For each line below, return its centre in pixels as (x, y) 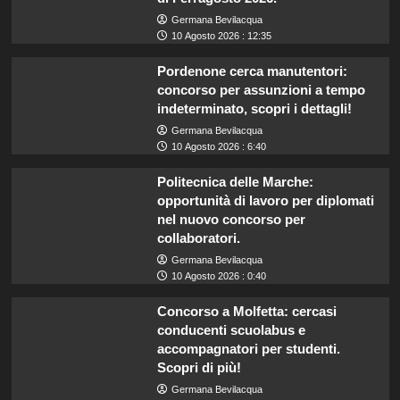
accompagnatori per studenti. (248, 348)
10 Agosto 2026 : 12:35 (221, 35)
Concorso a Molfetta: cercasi (246, 311)
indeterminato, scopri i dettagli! (254, 108)
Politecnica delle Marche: (235, 181)
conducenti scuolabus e (231, 329)
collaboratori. (198, 237)
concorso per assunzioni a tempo (261, 89)
